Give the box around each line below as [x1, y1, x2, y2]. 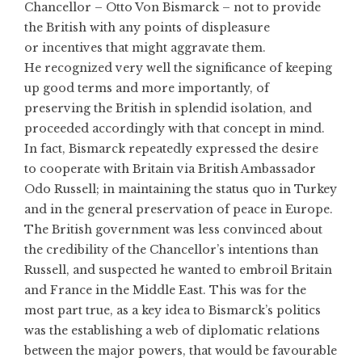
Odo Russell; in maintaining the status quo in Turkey [24, 181, 337, 196]
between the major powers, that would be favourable [24, 343, 337, 358]
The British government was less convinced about [24, 221, 322, 237]
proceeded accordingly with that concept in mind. [24, 120, 325, 136]
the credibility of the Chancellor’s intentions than [24, 242, 318, 257]
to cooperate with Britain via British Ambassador [24, 161, 316, 176]
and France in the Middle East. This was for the [24, 282, 306, 297]
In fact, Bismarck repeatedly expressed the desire [24, 141, 318, 156]
